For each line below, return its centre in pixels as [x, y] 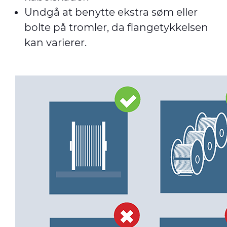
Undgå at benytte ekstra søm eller [111, 12]
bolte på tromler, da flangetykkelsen [116, 27]
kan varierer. [58, 43]
